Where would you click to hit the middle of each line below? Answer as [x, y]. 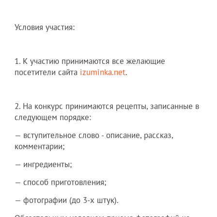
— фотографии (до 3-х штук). [67, 200]
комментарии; [39, 147]
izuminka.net [103, 72]
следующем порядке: [53, 117]
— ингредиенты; [43, 164]
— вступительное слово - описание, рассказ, [94, 135]
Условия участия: [45, 27]
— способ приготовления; [60, 182]
